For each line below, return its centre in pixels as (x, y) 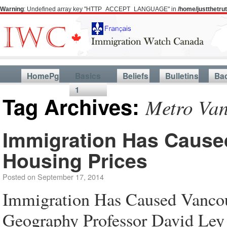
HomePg (43, 76)
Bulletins (182, 76)
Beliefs (135, 76)
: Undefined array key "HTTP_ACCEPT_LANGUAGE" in (101, 9)
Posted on (19, 177)
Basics (88, 76)
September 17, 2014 (71, 177)
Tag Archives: (74, 106)
